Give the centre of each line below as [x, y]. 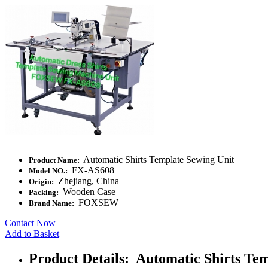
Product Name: [55, 160]
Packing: [45, 192]
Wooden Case [88, 191]
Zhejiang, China [87, 181]
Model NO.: [49, 170]
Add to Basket [32, 233]
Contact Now [30, 223]
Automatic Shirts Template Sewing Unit [158, 159]
